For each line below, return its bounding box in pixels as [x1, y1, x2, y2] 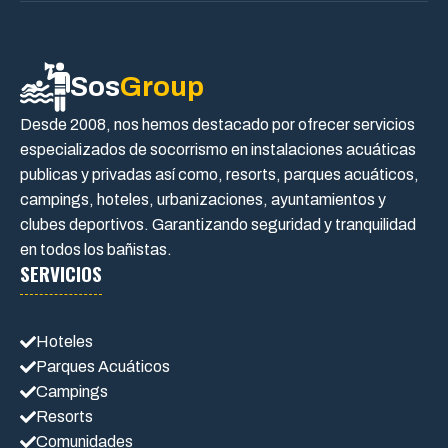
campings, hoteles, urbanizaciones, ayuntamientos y [20, 191, 386, 209]
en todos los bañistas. [20, 241, 172, 259]
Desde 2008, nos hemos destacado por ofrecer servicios [20, 116, 415, 134]
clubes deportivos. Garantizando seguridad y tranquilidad [20, 216, 416, 234]
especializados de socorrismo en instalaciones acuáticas [20, 141, 416, 159]
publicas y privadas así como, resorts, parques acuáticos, [20, 166, 419, 184]
